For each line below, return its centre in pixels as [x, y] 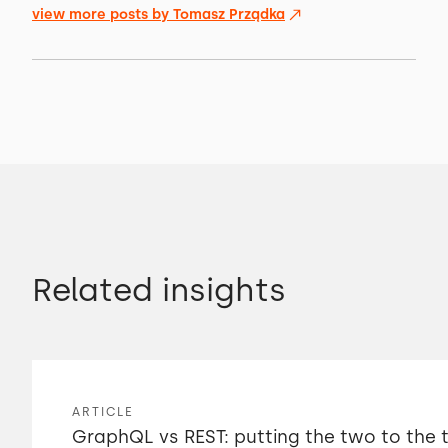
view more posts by [102, 14]
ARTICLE [103, 412]
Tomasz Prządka [229, 14]
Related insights [159, 290]
